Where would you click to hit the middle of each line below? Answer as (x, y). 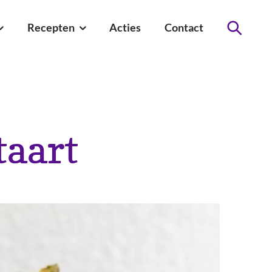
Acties (125, 27)
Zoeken (251, 35)
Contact (184, 27)
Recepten (52, 27)
